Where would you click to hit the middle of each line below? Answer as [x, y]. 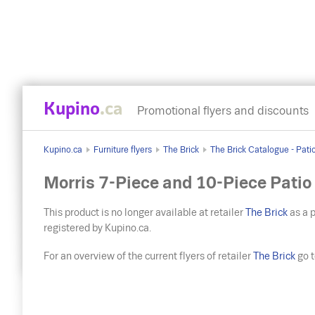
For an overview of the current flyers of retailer [149, 256]
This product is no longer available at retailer [145, 212]
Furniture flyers [123, 150]
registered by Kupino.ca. [98, 228]
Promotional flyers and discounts [223, 111]
